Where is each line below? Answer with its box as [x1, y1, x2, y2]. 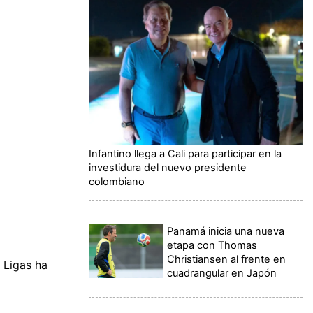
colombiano [89, 175, 145, 189]
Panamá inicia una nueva [167, 225, 285, 238]
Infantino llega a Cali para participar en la [89, 147, 282, 161]
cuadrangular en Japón [167, 267, 277, 280]
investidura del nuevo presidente [89, 161, 247, 175]
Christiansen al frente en [167, 253, 286, 266]
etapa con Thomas [167, 239, 258, 252]
